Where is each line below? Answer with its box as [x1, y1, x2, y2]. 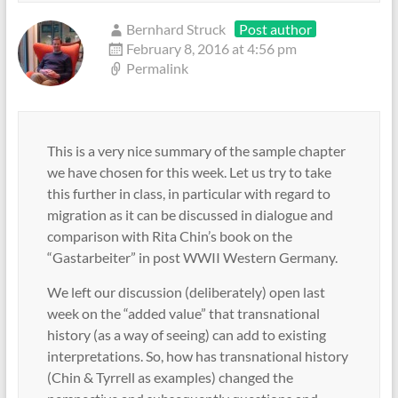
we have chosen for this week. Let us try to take [46, 163, 331, 181]
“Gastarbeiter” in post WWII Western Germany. [46, 249, 338, 267]
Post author [238, 20, 312, 38]
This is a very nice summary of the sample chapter [46, 142, 346, 160]
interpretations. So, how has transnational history [46, 347, 348, 365]
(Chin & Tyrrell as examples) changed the [46, 369, 293, 386]
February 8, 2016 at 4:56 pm [125, 40, 297, 58]
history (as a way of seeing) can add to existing [46, 326, 326, 344]
